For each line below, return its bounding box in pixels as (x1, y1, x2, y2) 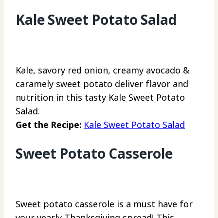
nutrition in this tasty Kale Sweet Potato (16, 91, 185, 104)
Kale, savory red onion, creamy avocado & (16, 64, 189, 76)
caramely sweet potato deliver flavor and (16, 78, 188, 90)
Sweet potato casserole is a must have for (16, 198, 193, 210)
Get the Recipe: (16, 119, 84, 131)
